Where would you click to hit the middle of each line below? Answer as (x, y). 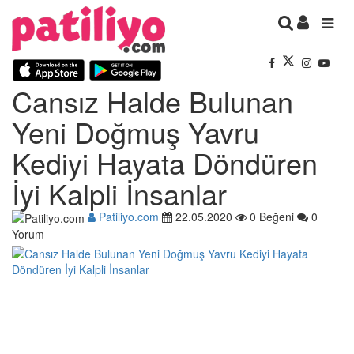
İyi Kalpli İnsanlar (119, 193)
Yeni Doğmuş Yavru (136, 131)
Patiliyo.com (127, 216)
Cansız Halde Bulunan (153, 100)
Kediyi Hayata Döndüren (165, 162)
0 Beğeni (270, 216)
